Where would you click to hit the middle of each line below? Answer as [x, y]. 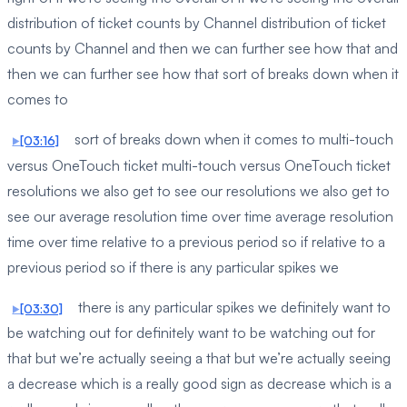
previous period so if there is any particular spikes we [173, 267]
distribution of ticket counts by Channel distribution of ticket [197, 22]
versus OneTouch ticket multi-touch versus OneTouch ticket [199, 165]
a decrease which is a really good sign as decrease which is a [199, 384]
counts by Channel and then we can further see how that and [203, 48]
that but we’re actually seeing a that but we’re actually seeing [199, 358]
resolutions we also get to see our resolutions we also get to [199, 190]
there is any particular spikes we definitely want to [232, 307]
